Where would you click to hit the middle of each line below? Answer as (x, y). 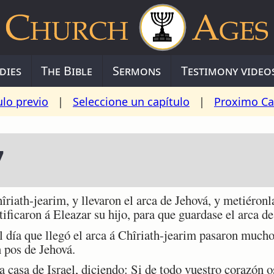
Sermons (137, 71)
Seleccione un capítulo (131, 102)
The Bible (67, 71)
